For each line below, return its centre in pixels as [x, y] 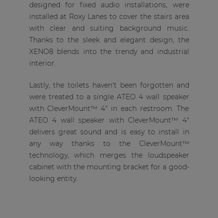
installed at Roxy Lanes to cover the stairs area [109, 17]
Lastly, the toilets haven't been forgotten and [109, 85]
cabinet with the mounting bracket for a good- [109, 167]
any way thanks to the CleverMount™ [109, 144]
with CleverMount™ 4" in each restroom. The [109, 109]
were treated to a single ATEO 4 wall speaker [109, 97]
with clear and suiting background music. [109, 28]
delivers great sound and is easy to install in [109, 132]
